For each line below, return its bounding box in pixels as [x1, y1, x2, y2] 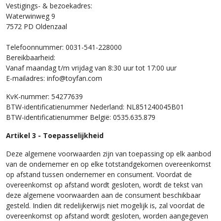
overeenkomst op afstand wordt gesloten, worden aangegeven [6, 211, 208, 220]
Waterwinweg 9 [6, 11, 55, 20]
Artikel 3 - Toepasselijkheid [6, 130, 104, 140]
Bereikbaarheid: [6, 52, 55, 62]
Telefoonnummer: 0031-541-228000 [6, 42, 122, 51]
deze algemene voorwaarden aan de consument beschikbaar [6, 190, 201, 199]
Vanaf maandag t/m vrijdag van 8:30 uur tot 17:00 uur [6, 63, 177, 72]
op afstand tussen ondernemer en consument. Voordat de [6, 169, 192, 179]
